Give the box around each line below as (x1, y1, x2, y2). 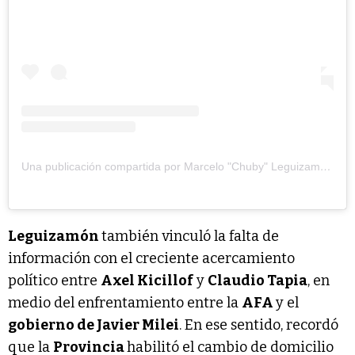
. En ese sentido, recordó (179, 315, 338, 334)
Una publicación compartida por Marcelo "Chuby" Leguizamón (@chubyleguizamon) (320, 159, 331, 173)
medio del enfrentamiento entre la (8, 293, 242, 311)
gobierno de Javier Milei (8, 315, 179, 334)
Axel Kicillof (101, 271, 193, 289)
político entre (8, 271, 101, 289)
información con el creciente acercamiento (8, 249, 295, 267)
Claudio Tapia (208, 271, 307, 289)
